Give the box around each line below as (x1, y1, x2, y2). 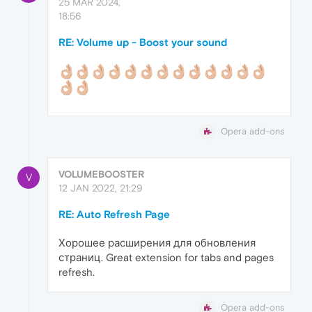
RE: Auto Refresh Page (58, 208, 170, 220)
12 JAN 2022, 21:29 (58, 182, 143, 194)
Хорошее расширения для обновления (58, 236, 256, 249)
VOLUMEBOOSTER (58, 168, 144, 180)
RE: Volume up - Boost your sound (58, 36, 227, 48)
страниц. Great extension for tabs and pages (58, 251, 274, 263)
